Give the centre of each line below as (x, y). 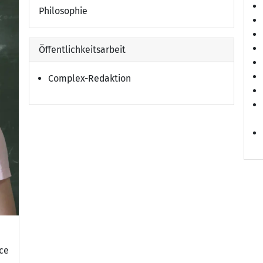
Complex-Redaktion (90, 79)
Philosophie (63, 11)
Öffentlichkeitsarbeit (82, 50)
